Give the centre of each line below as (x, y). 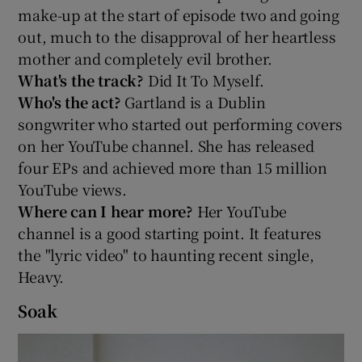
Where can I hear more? (107, 210)
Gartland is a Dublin (195, 101)
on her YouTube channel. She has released (166, 145)
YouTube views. (72, 189)
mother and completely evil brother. (145, 58)
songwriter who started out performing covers (180, 123)
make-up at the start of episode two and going (179, 14)
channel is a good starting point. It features (170, 232)
